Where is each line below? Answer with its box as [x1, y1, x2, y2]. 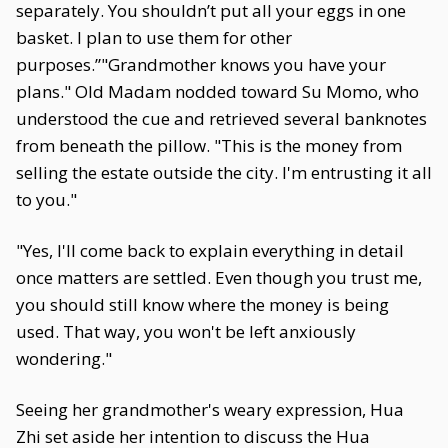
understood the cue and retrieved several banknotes [16, 107, 427, 130]
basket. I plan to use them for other [16, 26, 292, 49]
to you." [16, 188, 77, 211]
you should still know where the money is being [16, 293, 389, 316]
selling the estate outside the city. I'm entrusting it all [16, 161, 432, 184]
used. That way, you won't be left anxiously [16, 320, 356, 343]
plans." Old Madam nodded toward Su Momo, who [16, 80, 419, 103]
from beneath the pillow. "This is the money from [16, 134, 402, 157]
